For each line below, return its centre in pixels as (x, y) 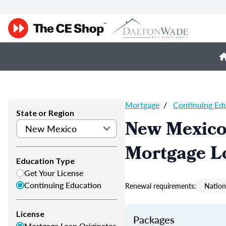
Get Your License (54, 173)
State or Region (45, 113)
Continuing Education (63, 185)
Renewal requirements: (161, 186)
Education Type (45, 161)
